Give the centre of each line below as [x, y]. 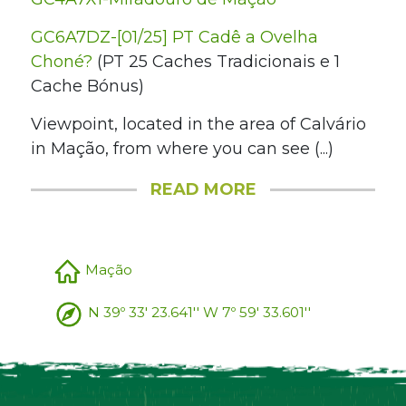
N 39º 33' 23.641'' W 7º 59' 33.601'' [199, 313]
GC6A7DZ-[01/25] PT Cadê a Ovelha [174, 38]
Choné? [61, 62]
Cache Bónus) [87, 87]
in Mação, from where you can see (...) [182, 149]
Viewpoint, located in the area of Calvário [198, 125]
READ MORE [203, 190]
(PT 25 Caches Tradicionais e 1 [216, 62]
